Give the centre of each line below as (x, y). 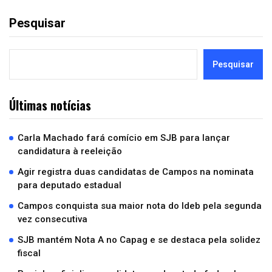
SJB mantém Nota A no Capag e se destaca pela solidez (139, 240)
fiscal (29, 253)
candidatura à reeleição (70, 151)
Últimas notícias (50, 105)
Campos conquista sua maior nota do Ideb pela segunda (140, 206)
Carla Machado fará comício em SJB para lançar (124, 138)
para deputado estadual (70, 185)
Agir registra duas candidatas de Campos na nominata (136, 172)
